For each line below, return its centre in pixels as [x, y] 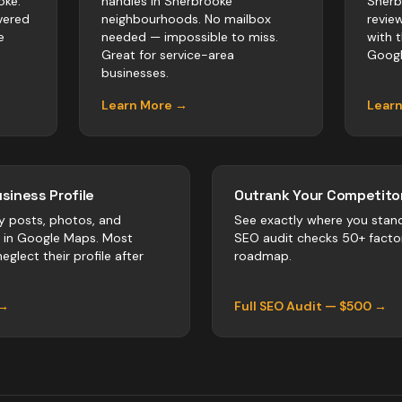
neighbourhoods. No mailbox [186, 19]
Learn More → [144, 105]
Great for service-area [168, 55]
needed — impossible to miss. [190, 37]
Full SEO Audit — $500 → [310, 306]
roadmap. [263, 256]
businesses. [135, 73]
